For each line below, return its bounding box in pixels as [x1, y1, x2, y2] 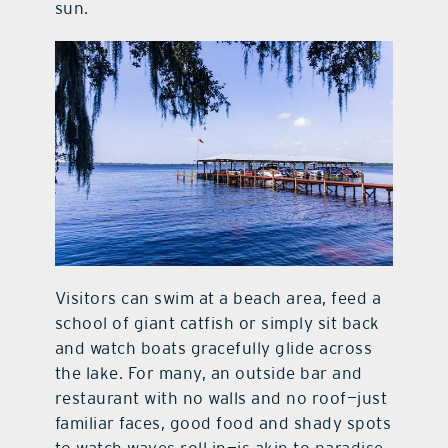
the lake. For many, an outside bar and [54, 363, 363, 384]
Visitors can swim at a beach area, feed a [54, 288, 382, 309]
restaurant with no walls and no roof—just [54, 388, 388, 409]
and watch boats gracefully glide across [54, 338, 373, 359]
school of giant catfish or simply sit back [54, 313, 380, 334]
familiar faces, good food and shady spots [54, 413, 392, 434]
